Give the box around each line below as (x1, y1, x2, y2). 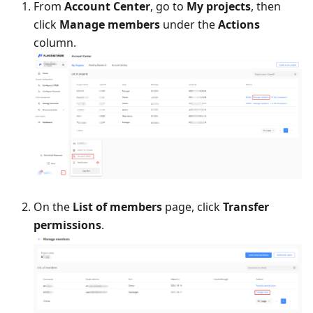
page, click (162, 198, 223, 214)
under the (160, 16, 218, 32)
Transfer (223, 198, 269, 214)
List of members (73, 198, 162, 214)
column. (34, 34, 76, 50)
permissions (34, 217, 101, 233)
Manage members (59, 16, 160, 32)
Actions (218, 16, 260, 32)
